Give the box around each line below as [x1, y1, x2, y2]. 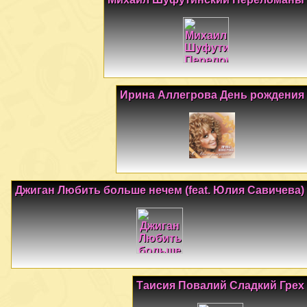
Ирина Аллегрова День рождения [120, 88, 304, 101]
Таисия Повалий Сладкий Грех [136, 280, 304, 292]
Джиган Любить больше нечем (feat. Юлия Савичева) [15, 184, 304, 197]
